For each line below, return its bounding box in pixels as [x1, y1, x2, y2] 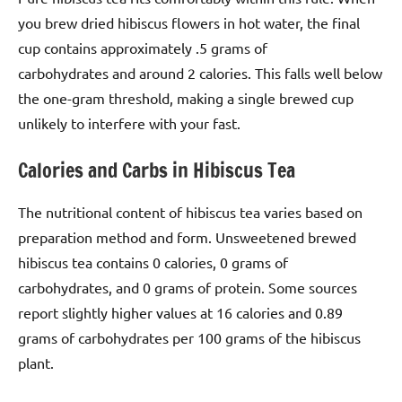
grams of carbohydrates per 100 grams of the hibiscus [18, 328, 361, 346]
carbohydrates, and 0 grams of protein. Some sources [18, 277, 357, 296]
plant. [18, 353, 54, 371]
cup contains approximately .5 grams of [18, 39, 267, 57]
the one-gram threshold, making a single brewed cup [18, 89, 354, 108]
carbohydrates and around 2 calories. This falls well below [18, 64, 382, 83]
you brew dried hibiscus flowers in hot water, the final [18, 13, 360, 32]
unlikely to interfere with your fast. [18, 114, 240, 133]
